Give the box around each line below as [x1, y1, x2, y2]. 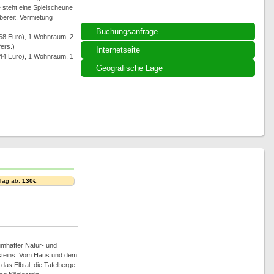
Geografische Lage [95, 64, 163, 73]
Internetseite [95, 45, 140, 54]
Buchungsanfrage [95, 27, 158, 36]
